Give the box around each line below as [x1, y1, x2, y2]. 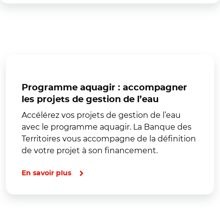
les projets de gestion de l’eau [22, 95, 159, 104]
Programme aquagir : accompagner [22, 83, 187, 92]
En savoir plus [22, 169, 71, 177]
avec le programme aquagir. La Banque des [22, 122, 192, 132]
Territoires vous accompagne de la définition [22, 134, 196, 143]
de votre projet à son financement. [22, 145, 162, 155]
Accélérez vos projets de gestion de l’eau [22, 110, 181, 120]
